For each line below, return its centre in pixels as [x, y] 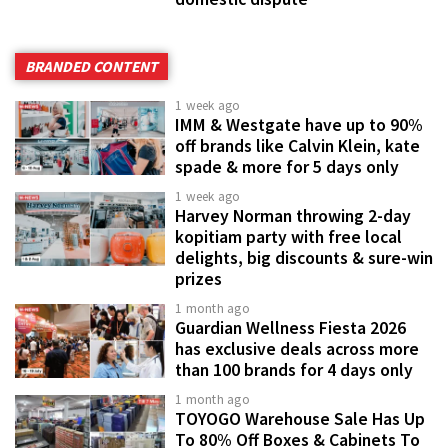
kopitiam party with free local [288, 237]
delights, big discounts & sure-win [304, 258]
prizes [198, 279]
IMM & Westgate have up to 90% [299, 125]
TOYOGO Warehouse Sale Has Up [300, 419]
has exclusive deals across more [297, 349]
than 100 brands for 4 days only [294, 370]
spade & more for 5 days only [287, 167]
